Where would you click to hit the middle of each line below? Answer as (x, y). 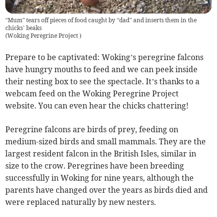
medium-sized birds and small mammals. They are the (106, 142)
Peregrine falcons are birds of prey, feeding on (92, 130)
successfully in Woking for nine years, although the (100, 178)
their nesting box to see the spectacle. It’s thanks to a (103, 82)
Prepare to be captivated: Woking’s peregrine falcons (105, 57)
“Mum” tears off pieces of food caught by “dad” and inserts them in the (101, 20)
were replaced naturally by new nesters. (81, 202)
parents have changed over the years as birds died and (107, 190)
